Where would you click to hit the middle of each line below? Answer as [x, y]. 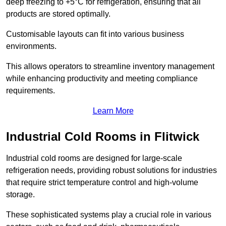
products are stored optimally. [58, 14]
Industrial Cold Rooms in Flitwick [103, 137]
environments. [31, 46]
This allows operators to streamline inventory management [110, 67]
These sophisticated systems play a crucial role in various [109, 215]
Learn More [113, 111]
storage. [20, 195]
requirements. [31, 91]
